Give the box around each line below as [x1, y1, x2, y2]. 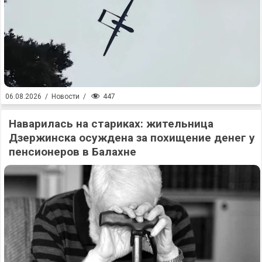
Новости [51, 92, 80, 101]
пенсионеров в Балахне [9, 144, 136, 158]
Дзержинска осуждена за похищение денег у [9, 130, 255, 144]
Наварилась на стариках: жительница [9, 116, 213, 130]
